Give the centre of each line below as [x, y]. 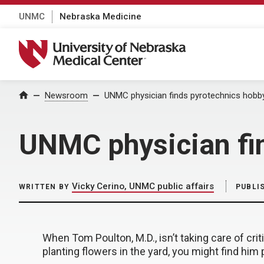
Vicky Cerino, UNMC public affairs [143, 186]
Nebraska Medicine [100, 16]
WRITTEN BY [44, 187]
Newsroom [66, 95]
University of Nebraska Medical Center [110, 46]
